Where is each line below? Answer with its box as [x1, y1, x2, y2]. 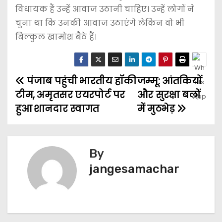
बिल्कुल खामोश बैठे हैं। [15, 31, 97, 43]
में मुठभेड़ [137, 102, 177, 115]
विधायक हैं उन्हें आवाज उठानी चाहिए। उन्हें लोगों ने [15, 3, 194, 15]
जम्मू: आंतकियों [137, 74, 202, 88]
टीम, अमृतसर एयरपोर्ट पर [15, 88, 125, 102]
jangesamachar [89, 162, 179, 176]
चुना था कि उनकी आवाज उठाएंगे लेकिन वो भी [15, 17, 184, 29]
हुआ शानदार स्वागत [15, 102, 99, 115]
